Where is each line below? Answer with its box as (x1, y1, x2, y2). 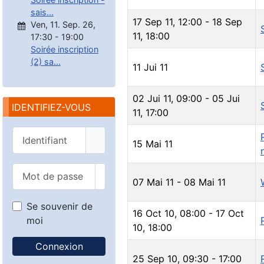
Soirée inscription (30, 44, 98, 54)
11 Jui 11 (133, 61, 168, 74)
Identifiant (12, 127, 57, 140)
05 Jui (212, 93, 240, 105)
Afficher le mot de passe (100, 177, 209, 189)
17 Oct (216, 207, 244, 220)
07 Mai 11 (133, 176, 174, 189)
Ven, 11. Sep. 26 (30, 19, 93, 29)
